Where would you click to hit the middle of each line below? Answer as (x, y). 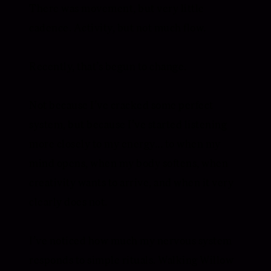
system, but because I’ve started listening (128, 124)
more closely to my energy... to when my (125, 144)
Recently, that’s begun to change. (108, 66)
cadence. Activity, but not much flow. (118, 28)
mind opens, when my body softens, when (129, 163)
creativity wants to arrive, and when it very (131, 182)
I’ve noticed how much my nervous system (131, 240)
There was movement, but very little (117, 8)
